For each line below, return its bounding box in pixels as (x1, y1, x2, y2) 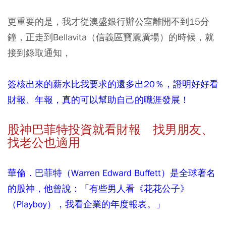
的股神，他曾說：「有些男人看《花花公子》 (8, 182, 189, 194)
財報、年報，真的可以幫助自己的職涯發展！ (8, 93, 189, 105)
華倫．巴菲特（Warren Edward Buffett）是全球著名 (8, 166, 215, 179)
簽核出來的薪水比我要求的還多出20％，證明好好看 (8, 78, 218, 90)
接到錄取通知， (8, 46, 71, 59)
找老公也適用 (8, 135, 80, 150)
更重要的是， (8, 15, 62, 27)
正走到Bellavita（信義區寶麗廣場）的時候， (26, 31, 205, 43)
